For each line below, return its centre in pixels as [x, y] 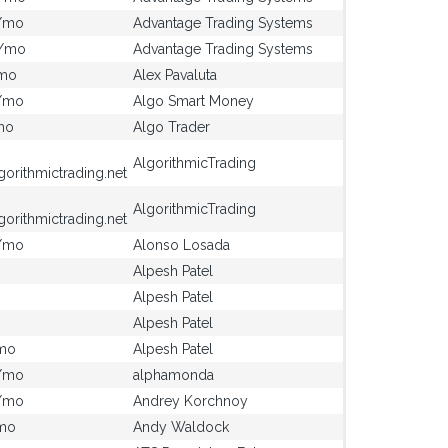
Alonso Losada [181, 245]
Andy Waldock [181, 427]
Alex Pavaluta [175, 75]
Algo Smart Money [193, 101]
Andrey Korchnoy [190, 401]
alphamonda [173, 375]
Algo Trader [171, 127]
